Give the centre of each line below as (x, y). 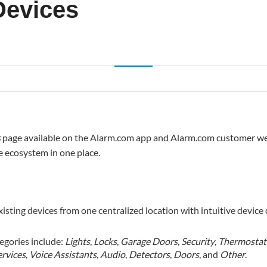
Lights (78, 241)
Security (198, 241)
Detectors (150, 254)
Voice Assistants (63, 254)
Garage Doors (149, 241)
